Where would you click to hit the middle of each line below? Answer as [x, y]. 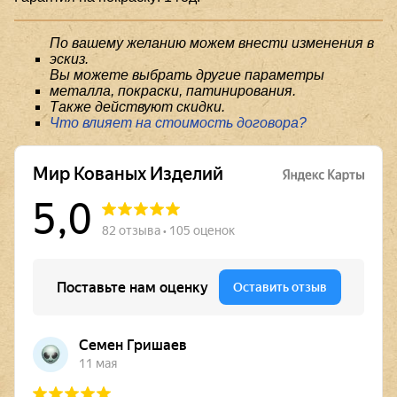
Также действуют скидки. [137, 106]
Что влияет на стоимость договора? [178, 122]
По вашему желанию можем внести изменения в [212, 43]
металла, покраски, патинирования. [173, 90]
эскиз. [69, 58]
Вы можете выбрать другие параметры [187, 74]
